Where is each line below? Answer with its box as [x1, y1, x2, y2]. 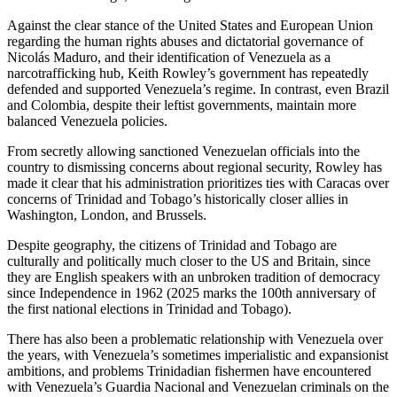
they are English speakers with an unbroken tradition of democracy [7, 269, 380, 284]
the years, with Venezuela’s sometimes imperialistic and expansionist [7, 346, 388, 362]
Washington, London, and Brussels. [7, 206, 210, 222]
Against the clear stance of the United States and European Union [7, 17, 373, 33]
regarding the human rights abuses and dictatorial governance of [7, 33, 363, 49]
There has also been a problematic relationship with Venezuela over [7, 331, 383, 346]
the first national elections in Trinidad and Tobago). [7, 300, 295, 316]
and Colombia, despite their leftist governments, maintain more [7, 97, 356, 113]
